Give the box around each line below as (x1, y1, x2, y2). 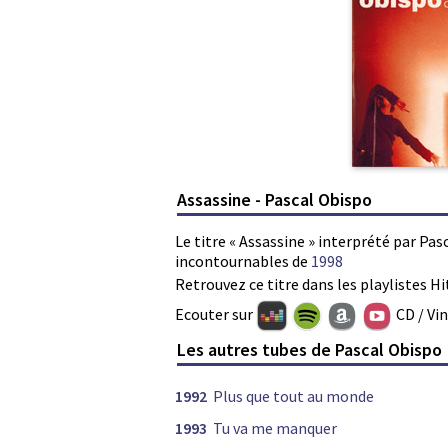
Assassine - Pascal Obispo (177, 187, 373, 211)
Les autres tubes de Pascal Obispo (177, 338, 443, 362)
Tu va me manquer (213, 418, 337, 439)
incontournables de (175, 250, 311, 271)
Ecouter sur (175, 303, 256, 324)
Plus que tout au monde (213, 386, 374, 407)
